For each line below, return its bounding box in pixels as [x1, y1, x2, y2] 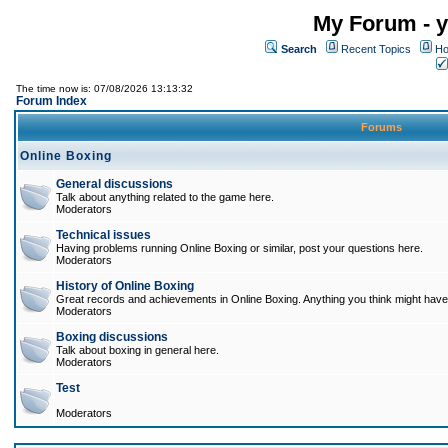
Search [281, 43, 317, 55]
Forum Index [16, 94, 87, 108]
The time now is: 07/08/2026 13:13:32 [16, 83, 193, 94]
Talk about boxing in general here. [56, 344, 219, 356]
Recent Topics [341, 43, 411, 55]
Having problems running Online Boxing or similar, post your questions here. [56, 242, 423, 254]
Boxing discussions [56, 330, 168, 344]
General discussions [56, 177, 173, 191]
